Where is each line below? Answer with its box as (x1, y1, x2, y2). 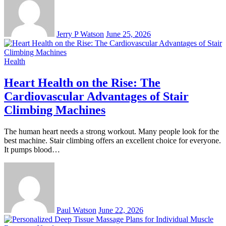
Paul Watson (56, 206, 96, 215)
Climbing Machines (4, 103, 105, 117)
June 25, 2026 (106, 30, 151, 39)
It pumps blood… (4, 145, 60, 154)
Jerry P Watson (56, 30, 104, 39)
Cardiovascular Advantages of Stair (4, 90, 189, 103)
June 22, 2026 (98, 206, 143, 215)
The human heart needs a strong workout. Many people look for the (4, 127, 219, 136)
